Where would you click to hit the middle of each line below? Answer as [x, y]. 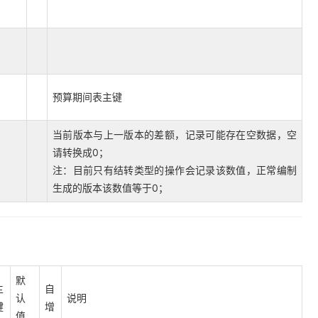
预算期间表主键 [87, 97]
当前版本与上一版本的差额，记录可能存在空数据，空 [175, 135]
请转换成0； [81, 152]
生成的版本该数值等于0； [110, 188]
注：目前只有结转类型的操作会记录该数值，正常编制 [175, 170]
